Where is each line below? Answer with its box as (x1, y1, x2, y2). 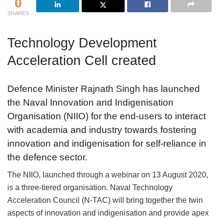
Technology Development (7, 35, 157, 51)
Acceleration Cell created (7, 53, 156, 68)
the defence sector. (7, 152, 88, 162)
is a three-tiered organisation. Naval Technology (7, 183, 173, 192)
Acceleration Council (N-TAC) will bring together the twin (7, 196, 203, 205)
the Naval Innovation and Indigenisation (7, 97, 174, 108)
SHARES (7, 10, 29, 16)
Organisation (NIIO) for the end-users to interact (7, 110, 206, 121)
